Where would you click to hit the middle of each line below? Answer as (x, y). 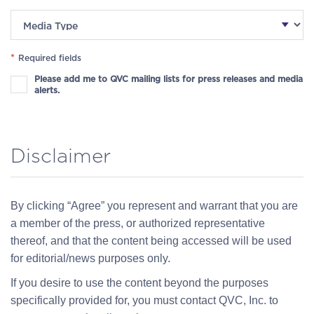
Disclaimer (61, 156)
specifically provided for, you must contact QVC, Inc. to (144, 300)
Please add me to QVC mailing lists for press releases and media (169, 79)
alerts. (47, 90)
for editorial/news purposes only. (90, 258)
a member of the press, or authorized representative (138, 223)
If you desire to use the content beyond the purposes (139, 283)
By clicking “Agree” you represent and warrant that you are (154, 206)
